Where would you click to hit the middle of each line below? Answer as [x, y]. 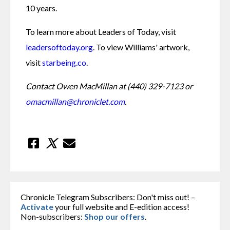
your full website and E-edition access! [121, 207]
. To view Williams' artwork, [141, 47]
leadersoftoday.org [59, 47]
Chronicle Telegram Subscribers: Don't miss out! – [108, 197]
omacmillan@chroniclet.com [75, 102]
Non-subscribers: [52, 217]
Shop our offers [114, 217]
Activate [37, 207]
